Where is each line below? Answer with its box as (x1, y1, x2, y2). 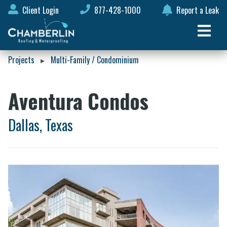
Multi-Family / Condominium (51, 54, 139, 66)
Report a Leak (176, 4, 219, 16)
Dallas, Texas (8, 115, 73, 136)
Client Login (22, 4, 59, 16)
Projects (8, 54, 34, 66)
